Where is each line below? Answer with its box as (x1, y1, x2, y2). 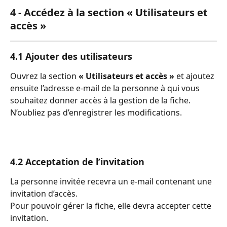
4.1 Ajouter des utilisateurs (10, 50, 132, 62)
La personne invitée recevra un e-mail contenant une (10, 175, 214, 187)
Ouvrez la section (10, 70, 79, 82)
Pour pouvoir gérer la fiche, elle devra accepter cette (10, 200, 213, 211)
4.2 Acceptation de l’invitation (10, 155, 144, 168)
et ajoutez (176, 70, 216, 82)
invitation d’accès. (10, 187, 78, 199)
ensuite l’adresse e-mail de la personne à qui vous (10, 82, 202, 94)
